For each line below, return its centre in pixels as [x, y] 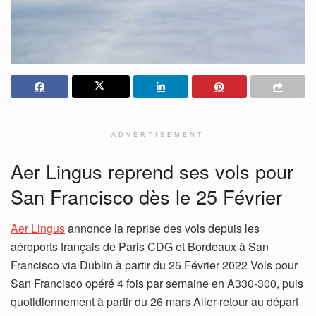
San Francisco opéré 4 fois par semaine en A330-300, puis [157, 283]
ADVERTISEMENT [158, 134]
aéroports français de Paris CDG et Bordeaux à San [140, 247]
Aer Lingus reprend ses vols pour [152, 171]
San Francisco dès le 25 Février [146, 197]
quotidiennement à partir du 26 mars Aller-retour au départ [154, 302]
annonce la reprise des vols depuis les [162, 228]
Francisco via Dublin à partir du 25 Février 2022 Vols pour [154, 265]
